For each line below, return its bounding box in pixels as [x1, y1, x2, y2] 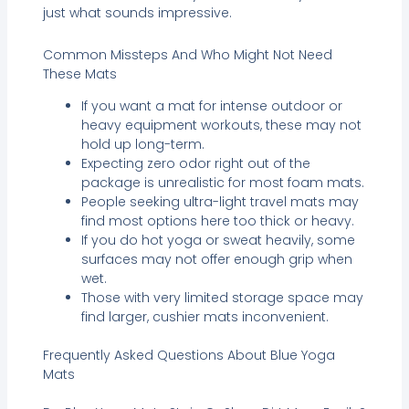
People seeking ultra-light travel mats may [80, 192, 359, 211]
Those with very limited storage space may [80, 288, 363, 307]
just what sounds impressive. [42, 4, 232, 23]
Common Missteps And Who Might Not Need [42, 45, 332, 64]
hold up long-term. [80, 134, 204, 153]
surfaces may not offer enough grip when [80, 249, 352, 268]
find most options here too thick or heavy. [80, 211, 354, 230]
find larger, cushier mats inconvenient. [80, 307, 329, 326]
